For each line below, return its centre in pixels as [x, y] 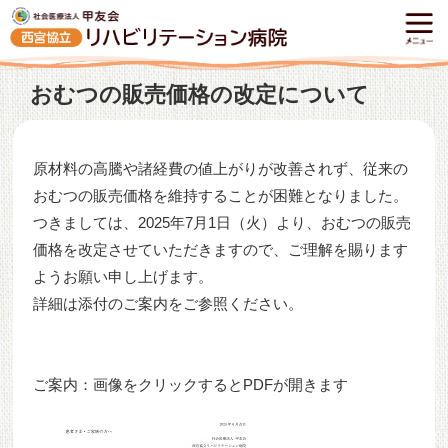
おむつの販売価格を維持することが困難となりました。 [221, 195]
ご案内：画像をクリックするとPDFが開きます [191, 384]
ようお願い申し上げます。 [123, 276]
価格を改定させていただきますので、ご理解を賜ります [221, 249]
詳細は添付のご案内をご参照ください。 [168, 303]
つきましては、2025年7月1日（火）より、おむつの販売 [222, 222]
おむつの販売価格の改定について [199, 94]
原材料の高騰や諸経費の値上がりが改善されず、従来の [221, 168]
